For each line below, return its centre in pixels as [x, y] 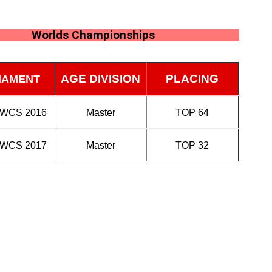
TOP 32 [192, 145]
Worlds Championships [93, 35]
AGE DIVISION [101, 79]
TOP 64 [192, 113]
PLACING [192, 79]
